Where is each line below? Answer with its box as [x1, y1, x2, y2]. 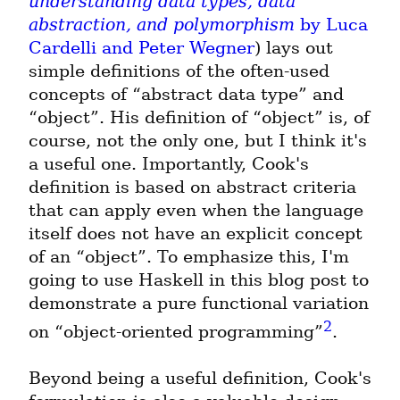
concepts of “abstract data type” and [29, 83, 344, 104]
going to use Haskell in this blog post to [29, 269, 369, 290]
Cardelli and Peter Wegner [29, 37, 254, 58]
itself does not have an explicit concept [29, 222, 362, 244]
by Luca [295, 13, 368, 35]
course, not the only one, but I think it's [29, 129, 367, 151]
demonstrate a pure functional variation [29, 292, 369, 313]
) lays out [254, 37, 333, 58]
